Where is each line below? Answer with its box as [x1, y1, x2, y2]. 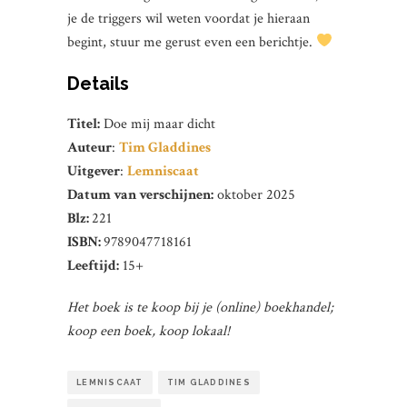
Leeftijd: [67, 255, 119, 275]
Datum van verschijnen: [67, 184, 213, 204]
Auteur [67, 137, 112, 157]
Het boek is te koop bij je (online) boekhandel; [67, 297, 333, 317]
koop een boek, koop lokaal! [67, 321, 230, 341]
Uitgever [67, 161, 120, 181]
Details [67, 72, 129, 94]
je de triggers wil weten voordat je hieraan [67, 8, 310, 28]
